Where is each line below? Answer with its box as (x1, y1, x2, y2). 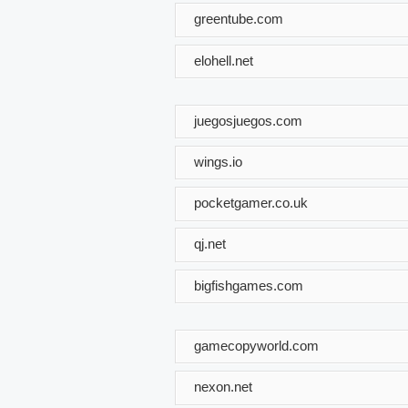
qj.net (194, 236, 226, 251)
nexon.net (194, 378, 252, 394)
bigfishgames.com (194, 277, 303, 293)
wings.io (194, 153, 242, 169)
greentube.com (194, 10, 283, 26)
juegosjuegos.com (194, 112, 302, 128)
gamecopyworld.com (194, 337, 319, 353)
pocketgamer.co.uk (194, 194, 308, 210)
